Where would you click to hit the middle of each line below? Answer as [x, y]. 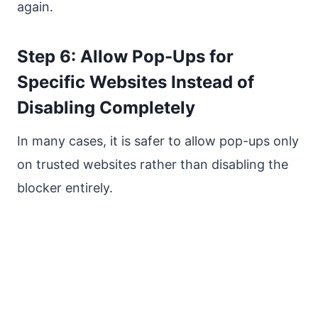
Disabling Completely [106, 108]
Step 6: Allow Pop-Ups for [125, 57]
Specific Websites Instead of [136, 82]
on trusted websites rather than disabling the [153, 165]
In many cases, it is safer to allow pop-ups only [158, 141]
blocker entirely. [65, 188]
